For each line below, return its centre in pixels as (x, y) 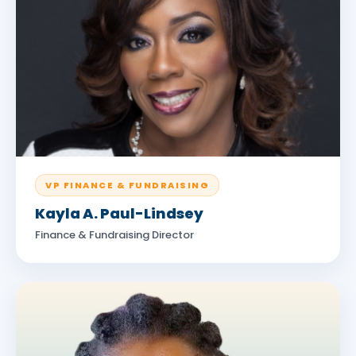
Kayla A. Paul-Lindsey (119, 213)
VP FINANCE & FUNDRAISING (127, 185)
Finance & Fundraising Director (114, 235)
